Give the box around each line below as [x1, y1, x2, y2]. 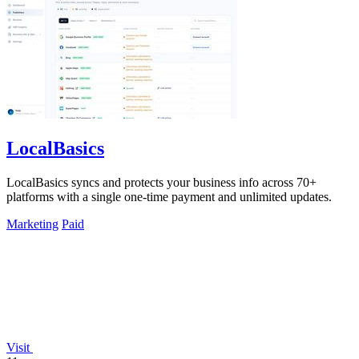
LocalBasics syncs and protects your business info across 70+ [6, 175, 317, 189]
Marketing [6, 216, 58, 231]
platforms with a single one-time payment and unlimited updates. [6, 189, 332, 204]
